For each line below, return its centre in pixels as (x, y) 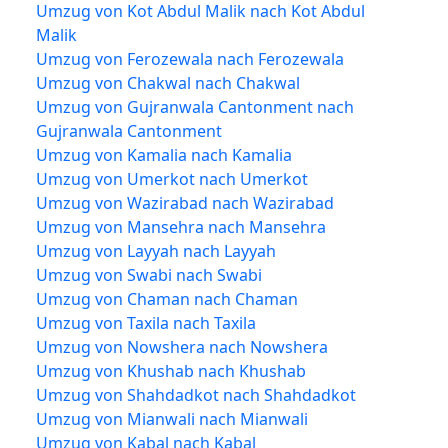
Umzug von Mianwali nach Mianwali (172, 418)
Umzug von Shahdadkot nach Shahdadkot (196, 394)
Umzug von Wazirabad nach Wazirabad (185, 202)
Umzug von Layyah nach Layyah (156, 250)
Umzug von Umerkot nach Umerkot (172, 178)
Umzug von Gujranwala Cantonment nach (195, 106)
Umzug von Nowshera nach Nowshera (182, 346)
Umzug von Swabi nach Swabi (149, 274)
